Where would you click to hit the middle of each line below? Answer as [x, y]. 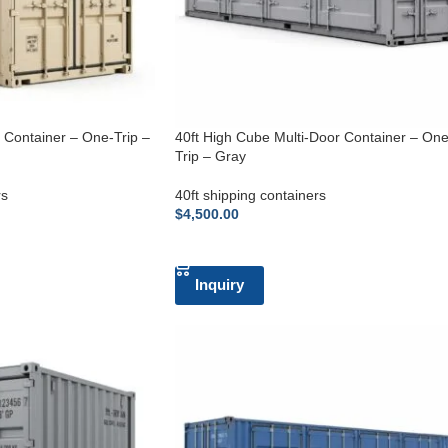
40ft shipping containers [250, 194]
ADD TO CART [230, 244]
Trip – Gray [210, 155]
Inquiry [219, 284]
